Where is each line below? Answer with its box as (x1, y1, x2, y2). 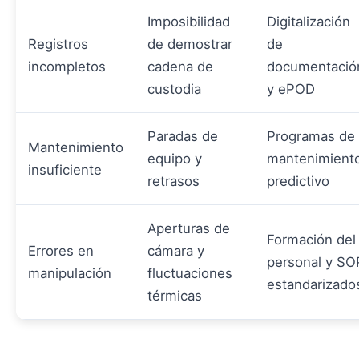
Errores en (28, 243, 94, 260)
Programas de (267, 128, 355, 145)
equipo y (147, 151, 202, 167)
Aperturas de (147, 220, 230, 237)
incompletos (28, 58, 106, 75)
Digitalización (267, 14, 350, 30)
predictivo (267, 173, 329, 190)
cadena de (147, 58, 213, 75)
